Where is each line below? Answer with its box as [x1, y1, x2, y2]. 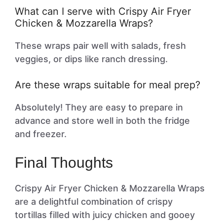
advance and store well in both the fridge [15, 115, 190, 126]
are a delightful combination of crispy [15, 196, 173, 207]
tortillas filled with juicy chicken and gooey [15, 210, 195, 220]
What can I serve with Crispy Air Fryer [15, 5, 191, 17]
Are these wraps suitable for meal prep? [15, 79, 200, 91]
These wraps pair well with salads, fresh [15, 40, 186, 51]
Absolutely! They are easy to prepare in [15, 102, 183, 112]
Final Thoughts [15, 154, 113, 171]
